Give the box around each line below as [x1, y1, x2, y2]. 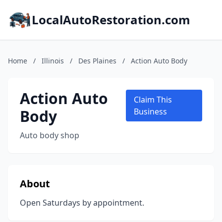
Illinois [42, 56, 64, 65]
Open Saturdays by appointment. [20, 197, 144, 208]
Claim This [134, 94, 172, 105]
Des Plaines [78, 56, 116, 65]
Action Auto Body [131, 56, 187, 65]
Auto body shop [20, 130, 79, 141]
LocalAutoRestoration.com [32, 11, 190, 28]
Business [134, 106, 167, 117]
